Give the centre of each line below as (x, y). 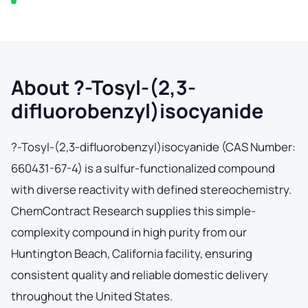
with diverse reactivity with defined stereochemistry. (151, 189)
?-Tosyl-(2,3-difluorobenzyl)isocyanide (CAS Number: (153, 146)
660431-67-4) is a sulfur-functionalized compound (143, 168)
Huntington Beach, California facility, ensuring (132, 253)
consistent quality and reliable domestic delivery (140, 274)
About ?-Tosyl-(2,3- (103, 87)
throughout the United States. (92, 296)
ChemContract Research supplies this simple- (133, 210)
